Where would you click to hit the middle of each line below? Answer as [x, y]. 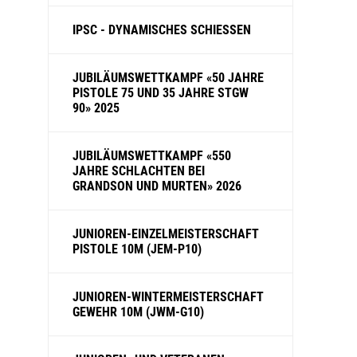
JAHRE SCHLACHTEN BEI [139, 171]
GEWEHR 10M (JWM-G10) [138, 312]
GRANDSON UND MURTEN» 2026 [157, 186]
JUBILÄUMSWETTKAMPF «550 [152, 156]
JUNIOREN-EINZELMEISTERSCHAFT [166, 234]
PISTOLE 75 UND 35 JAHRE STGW [161, 93]
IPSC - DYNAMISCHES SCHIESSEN [162, 30]
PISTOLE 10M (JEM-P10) [137, 249]
